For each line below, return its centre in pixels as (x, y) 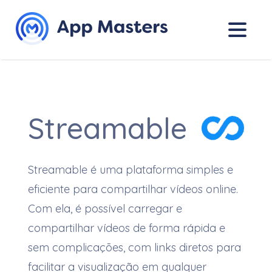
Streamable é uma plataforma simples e (130, 170)
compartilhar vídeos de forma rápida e (126, 228)
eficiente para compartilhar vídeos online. (133, 189)
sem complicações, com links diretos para (134, 247)
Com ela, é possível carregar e (105, 209)
